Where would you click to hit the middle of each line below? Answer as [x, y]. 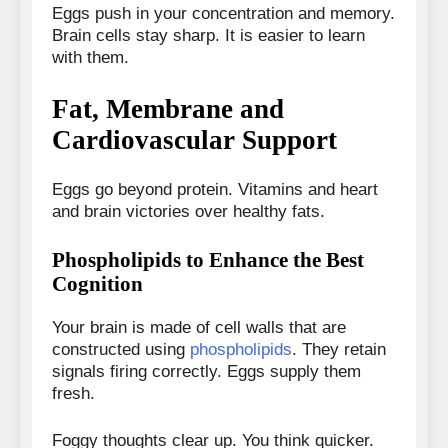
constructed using [118, 349]
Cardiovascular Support [194, 140]
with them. [90, 57]
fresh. [73, 393]
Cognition [97, 284]
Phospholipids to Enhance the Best [208, 260]
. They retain [339, 349]
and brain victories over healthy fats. [188, 211]
